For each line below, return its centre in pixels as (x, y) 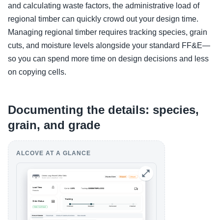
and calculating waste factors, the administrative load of (104, 6)
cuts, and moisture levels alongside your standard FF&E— (109, 45)
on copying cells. (37, 72)
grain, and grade (54, 125)
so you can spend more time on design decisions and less (108, 59)
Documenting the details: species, (103, 110)
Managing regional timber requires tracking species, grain (108, 32)
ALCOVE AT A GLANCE (54, 153)
